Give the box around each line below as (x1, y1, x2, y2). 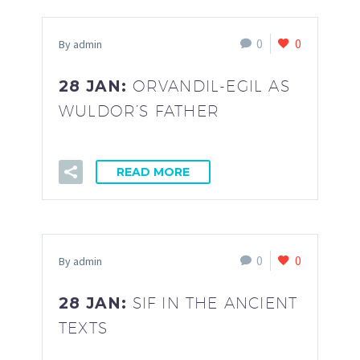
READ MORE (117, 164, 190, 179)
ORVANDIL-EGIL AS (132, 76, 290, 95)
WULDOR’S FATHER (59, 101, 219, 120)
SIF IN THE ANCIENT (132, 293, 298, 312)
